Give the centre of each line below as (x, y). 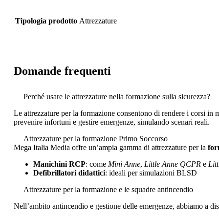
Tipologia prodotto (46, 21)
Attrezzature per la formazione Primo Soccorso (96, 138)
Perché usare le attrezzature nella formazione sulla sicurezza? (117, 96)
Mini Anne (124, 164)
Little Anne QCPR (173, 164)
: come (97, 164)
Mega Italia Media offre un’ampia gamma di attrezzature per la (111, 147)
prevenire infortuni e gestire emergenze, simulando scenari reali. (112, 122)
